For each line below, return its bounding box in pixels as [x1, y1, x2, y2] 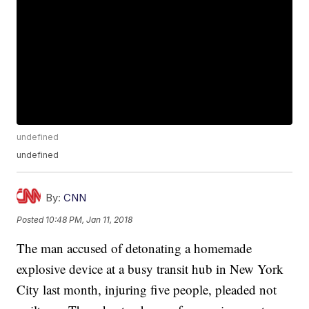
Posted [17, 214, 46, 225]
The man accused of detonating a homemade [17, 239, 252, 257]
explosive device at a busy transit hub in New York [17, 260, 284, 278]
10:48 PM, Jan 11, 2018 [46, 214, 133, 225]
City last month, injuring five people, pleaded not [17, 281, 277, 299]
